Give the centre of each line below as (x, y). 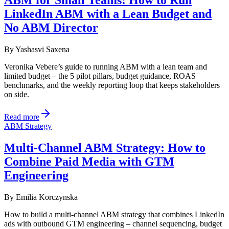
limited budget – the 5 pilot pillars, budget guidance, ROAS (100, 76)
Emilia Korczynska (47, 197)
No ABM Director (51, 28)
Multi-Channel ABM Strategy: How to (105, 147)
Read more (22, 117)
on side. (17, 94)
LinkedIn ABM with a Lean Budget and (108, 14)
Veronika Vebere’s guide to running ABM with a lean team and (106, 67)
